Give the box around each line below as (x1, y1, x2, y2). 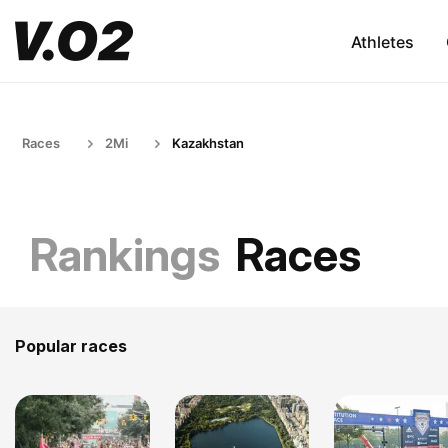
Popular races (15, 336, 127, 356)
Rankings (30, 227, 220, 282)
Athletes (350, 31, 414, 52)
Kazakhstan (172, 135, 244, 151)
